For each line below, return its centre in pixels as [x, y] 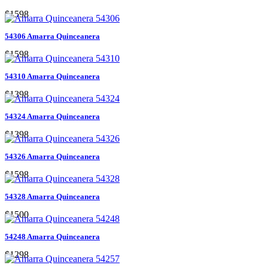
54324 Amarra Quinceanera [52, 116]
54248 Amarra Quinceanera [52, 236]
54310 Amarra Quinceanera [52, 76]
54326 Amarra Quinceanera [52, 156]
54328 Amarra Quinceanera [52, 196]
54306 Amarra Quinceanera [52, 36]
